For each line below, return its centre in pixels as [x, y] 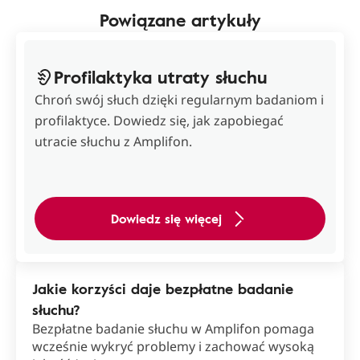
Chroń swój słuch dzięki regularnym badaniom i [179, 100]
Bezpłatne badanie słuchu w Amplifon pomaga [173, 329]
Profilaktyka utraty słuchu [161, 77]
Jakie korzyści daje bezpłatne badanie [163, 288]
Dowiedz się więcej [166, 219]
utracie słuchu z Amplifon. [113, 141]
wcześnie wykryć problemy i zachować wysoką [173, 346]
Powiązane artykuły [180, 20]
